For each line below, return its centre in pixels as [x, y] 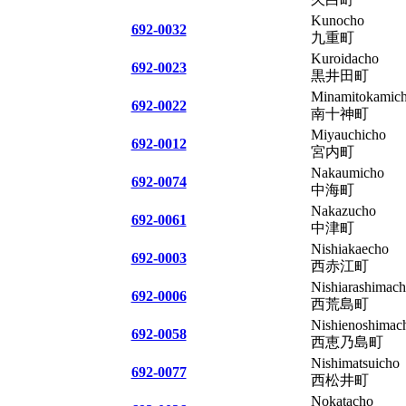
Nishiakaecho [350, 248]
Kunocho [338, 20]
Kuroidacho [345, 58]
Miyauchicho [348, 134]
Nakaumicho [348, 172]
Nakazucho [343, 210]
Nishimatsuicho [355, 362]
